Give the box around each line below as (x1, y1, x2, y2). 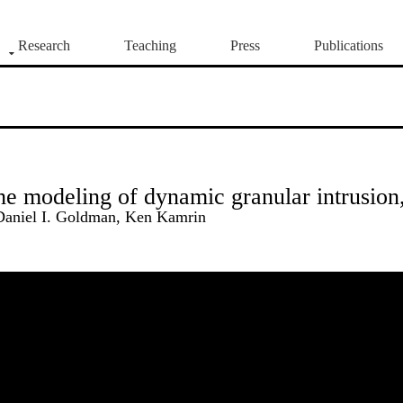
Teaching (124, 38, 176, 53)
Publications (314, 38, 383, 53)
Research (18, 38, 70, 53)
